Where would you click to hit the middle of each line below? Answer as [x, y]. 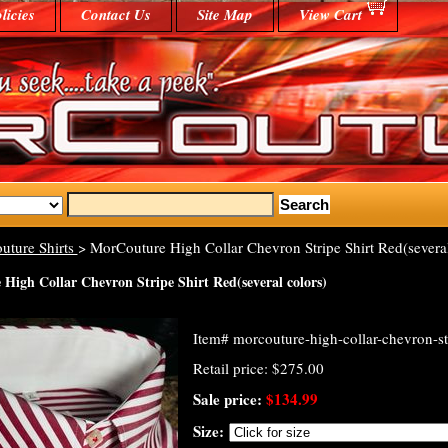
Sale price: [229, 399]
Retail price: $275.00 [258, 368]
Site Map [224, 14]
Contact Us [115, 14]
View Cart [330, 14]
